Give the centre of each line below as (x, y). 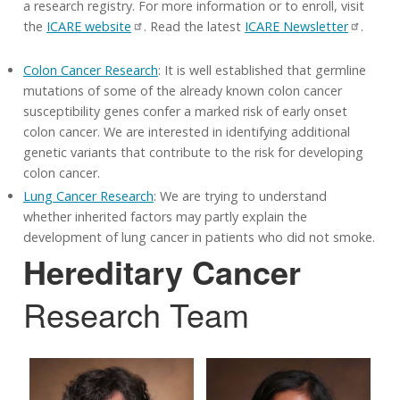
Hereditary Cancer (162, 271)
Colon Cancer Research (91, 70)
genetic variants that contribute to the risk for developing (193, 152)
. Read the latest (194, 26)
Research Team (136, 313)
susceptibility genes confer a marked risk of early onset (185, 111)
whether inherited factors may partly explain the (165, 216)
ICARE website (89, 26)
